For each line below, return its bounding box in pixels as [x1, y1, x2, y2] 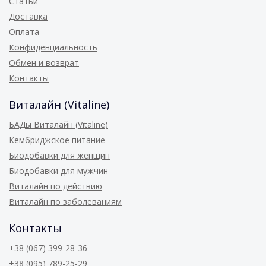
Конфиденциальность [9, 42, 97, 53]
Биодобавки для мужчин [9, 165, 108, 176]
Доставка [9, 11, 47, 22]
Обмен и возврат [9, 57, 79, 68]
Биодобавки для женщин [9, 150, 110, 161]
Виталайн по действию [9, 180, 102, 192]
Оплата [9, 26, 39, 37]
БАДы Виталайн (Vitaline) [9, 119, 108, 130]
